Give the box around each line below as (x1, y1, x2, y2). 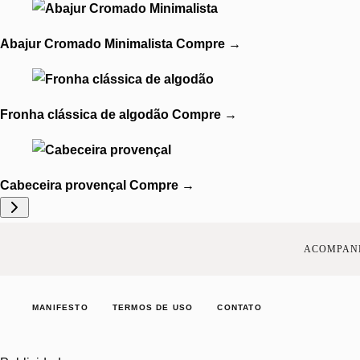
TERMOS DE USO (112, 303, 194, 313)
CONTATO (217, 303, 262, 313)
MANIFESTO (32, 303, 88, 313)
